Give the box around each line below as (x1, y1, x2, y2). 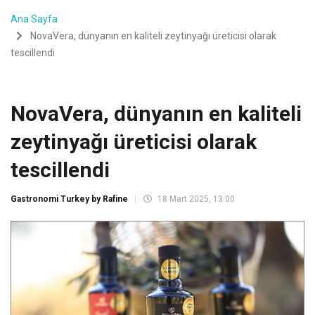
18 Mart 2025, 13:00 (155, 193, 235, 204)
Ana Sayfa (11, 13, 58, 25)
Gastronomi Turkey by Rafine (11, 193, 128, 204)
